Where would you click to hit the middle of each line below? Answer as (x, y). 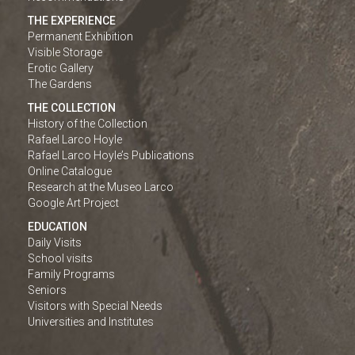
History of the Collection (88, 124)
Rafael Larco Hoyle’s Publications (111, 156)
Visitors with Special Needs (95, 306)
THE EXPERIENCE (72, 21)
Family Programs (71, 275)
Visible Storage (65, 53)
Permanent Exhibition (80, 37)
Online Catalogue (70, 172)
